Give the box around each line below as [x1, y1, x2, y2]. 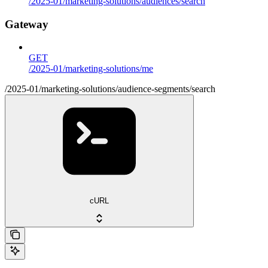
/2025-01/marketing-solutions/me [29, 63, 153, 74]
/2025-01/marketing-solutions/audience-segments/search [5, 84, 215, 95]
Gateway [5, 17, 48, 31]
